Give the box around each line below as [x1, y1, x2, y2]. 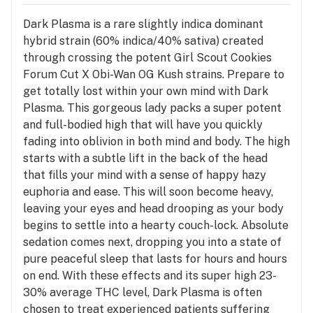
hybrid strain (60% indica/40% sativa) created [23, 34, 263, 48]
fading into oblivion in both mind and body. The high [23, 134, 290, 148]
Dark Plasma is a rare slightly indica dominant [23, 17, 263, 31]
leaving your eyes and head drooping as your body [23, 201, 284, 215]
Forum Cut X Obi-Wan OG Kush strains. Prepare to [23, 67, 284, 81]
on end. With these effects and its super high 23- [23, 268, 277, 282]
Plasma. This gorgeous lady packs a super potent [23, 101, 282, 115]
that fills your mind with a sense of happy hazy [23, 168, 266, 182]
